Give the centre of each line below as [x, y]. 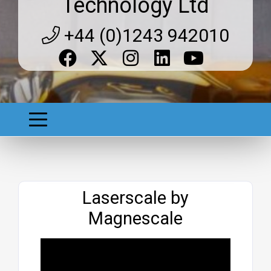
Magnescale [135, 219]
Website [104, 130]
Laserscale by [135, 198]
